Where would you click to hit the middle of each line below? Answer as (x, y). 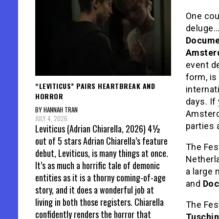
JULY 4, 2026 (51, 119)
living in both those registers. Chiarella (99, 202)
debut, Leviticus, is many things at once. (102, 153)
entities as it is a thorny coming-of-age (100, 178)
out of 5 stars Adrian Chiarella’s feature (101, 141)
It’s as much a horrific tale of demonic (98, 165)
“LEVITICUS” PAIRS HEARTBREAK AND (95, 86)
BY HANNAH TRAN (56, 110)
